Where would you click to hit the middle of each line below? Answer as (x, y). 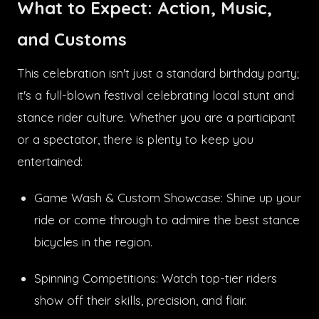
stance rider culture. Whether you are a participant (156, 117)
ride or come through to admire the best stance (167, 219)
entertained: (50, 161)
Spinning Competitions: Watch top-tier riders (156, 278)
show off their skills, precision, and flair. (140, 300)
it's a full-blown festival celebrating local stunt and (156, 95)
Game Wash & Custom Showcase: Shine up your (168, 197)
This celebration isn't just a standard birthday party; (158, 73)
